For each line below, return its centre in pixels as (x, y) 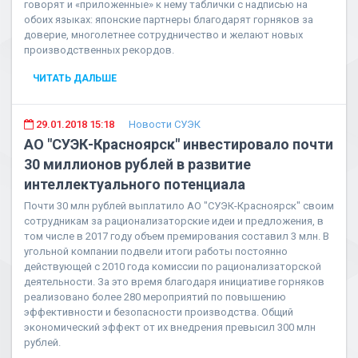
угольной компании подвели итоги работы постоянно (156, 251)
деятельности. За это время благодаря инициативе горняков (174, 282)
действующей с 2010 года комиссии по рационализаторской (173, 267)
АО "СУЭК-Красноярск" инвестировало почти (179, 144)
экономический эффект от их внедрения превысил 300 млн (170, 327)
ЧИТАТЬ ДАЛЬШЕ (75, 78)
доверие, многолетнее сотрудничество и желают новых (163, 35)
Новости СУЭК (165, 124)
